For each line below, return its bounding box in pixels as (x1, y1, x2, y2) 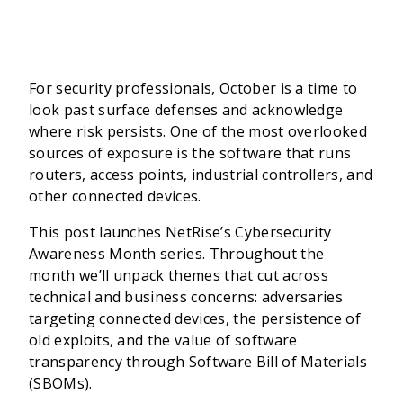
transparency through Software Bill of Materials (29, 352, 368, 372)
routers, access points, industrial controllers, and (29, 165, 373, 184)
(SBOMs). (29, 373, 93, 393)
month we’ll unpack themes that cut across (29, 265, 329, 285)
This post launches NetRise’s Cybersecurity (29, 222, 332, 242)
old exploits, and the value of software (29, 330, 298, 350)
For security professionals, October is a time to (29, 78, 358, 98)
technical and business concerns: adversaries (29, 287, 344, 307)
